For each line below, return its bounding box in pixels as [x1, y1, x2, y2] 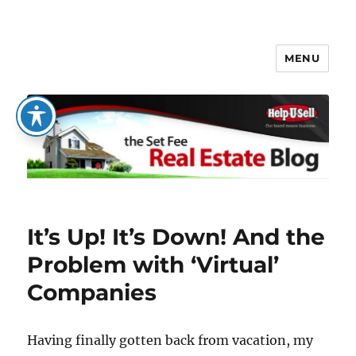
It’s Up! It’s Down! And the [27, 223, 326, 251]
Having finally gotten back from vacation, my [27, 332, 314, 349]
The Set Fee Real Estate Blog [27, 58, 306, 81]
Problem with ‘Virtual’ [27, 251, 280, 279]
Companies [27, 279, 157, 307]
